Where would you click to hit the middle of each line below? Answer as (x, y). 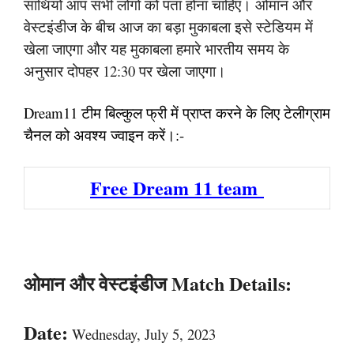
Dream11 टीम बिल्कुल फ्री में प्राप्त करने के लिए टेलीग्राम (177, 113)
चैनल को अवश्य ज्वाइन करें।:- (106, 135)
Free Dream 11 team (177, 187)
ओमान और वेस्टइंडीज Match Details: (158, 283)
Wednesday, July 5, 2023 (142, 334)
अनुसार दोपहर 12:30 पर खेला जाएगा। (125, 70)
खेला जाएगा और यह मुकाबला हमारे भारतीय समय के (156, 48)
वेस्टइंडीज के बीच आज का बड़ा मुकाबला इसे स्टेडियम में (168, 26)
